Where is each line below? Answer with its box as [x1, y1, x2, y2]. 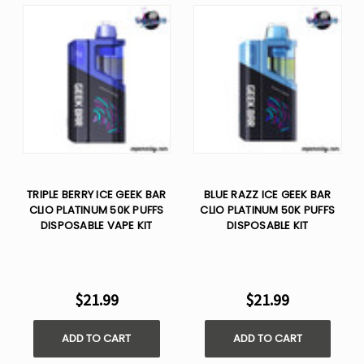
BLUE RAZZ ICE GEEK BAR [204, 186, 331, 202]
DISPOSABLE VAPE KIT [40, 217, 153, 233]
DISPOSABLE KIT [227, 217, 309, 233]
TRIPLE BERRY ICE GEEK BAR [27, 186, 167, 202]
